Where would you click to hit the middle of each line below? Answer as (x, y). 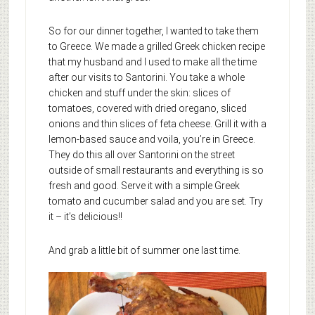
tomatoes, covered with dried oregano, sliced (147, 108)
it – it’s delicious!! (85, 216)
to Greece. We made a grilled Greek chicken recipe (156, 46)
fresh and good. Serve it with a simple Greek (144, 185)
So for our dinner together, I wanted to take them (153, 31)
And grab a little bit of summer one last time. (144, 250)
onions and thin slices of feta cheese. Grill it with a (157, 123)
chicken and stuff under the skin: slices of (139, 92)
